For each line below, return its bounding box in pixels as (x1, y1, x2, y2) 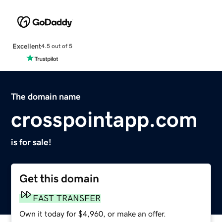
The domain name (11, 92, 81, 101)
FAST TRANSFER (33, 193, 101, 203)
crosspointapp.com (11, 108, 198, 130)
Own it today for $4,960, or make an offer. (19, 209, 166, 218)
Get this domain (19, 172, 100, 184)
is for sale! (11, 137, 52, 147)
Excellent (12, 42, 41, 50)
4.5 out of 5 (41, 43, 72, 50)
